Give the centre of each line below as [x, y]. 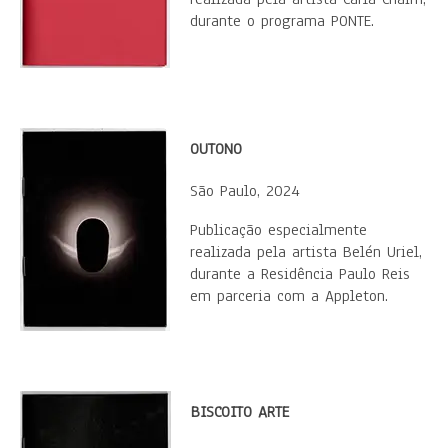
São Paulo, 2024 [245, 191]
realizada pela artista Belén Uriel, [306, 252]
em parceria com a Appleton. [289, 296]
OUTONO [216, 149]
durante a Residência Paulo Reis [300, 274]
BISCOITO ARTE [240, 412]
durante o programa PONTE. [282, 21]
